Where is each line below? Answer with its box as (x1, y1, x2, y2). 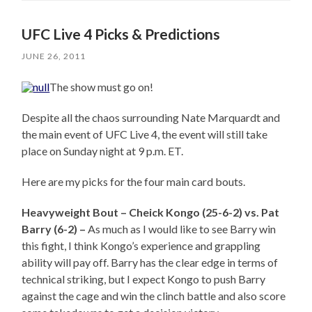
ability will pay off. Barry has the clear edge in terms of (22, 256, 279, 270)
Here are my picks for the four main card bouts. (22, 175, 246, 189)
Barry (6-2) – (22, 222, 88, 236)
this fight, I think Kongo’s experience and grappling (22, 239, 261, 253)
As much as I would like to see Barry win (88, 222, 276, 236)
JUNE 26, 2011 (22, 51, 86, 62)
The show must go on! (49, 80, 154, 94)
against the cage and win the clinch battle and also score (22, 289, 286, 303)
